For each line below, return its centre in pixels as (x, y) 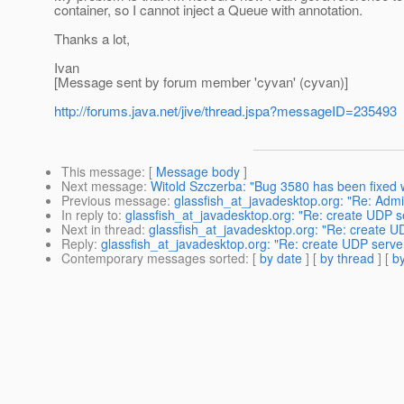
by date (281, 258)
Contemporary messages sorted (153, 258)
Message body (198, 172)
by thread (347, 258)
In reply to (90, 215)
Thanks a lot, (92, 39)
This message (101, 172)
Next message (102, 186)
